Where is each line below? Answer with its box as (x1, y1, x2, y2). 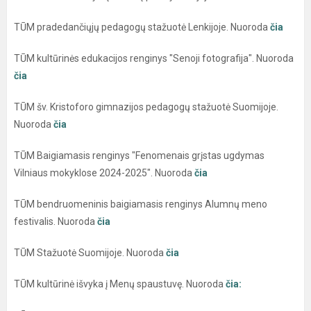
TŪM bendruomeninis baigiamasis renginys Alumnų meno (14, 198, 267, 210)
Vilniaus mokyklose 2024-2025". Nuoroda (14, 167, 194, 178)
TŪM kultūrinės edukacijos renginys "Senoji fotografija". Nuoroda (14, 52, 294, 64)
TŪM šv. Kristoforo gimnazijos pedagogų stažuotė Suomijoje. (14, 101, 278, 112)
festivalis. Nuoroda (14, 215, 95, 227)
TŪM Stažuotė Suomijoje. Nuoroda (14, 246, 166, 258)
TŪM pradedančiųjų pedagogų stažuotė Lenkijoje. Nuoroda (14, 21, 270, 33)
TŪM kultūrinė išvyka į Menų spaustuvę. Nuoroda (14, 278, 226, 289)
